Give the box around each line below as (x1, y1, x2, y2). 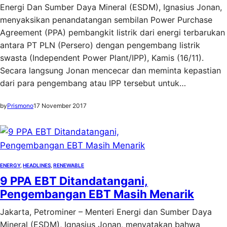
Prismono (7, 102, 33, 109)
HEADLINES (23, 162, 51, 168)
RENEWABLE (53, 162, 84, 168)
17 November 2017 (33, 102, 87, 109)
